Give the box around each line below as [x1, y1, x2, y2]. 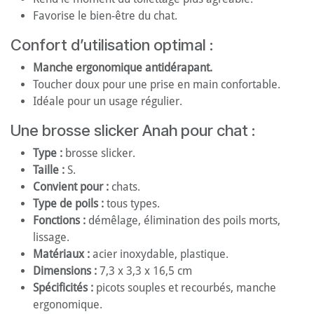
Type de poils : [33, 197, 104, 211]
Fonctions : [33, 214, 86, 228]
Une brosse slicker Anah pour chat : [11, 121, 255, 140]
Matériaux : [33, 247, 90, 261]
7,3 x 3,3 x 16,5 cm [97, 264, 192, 278]
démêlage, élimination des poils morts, [86, 214, 280, 228]
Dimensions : [33, 264, 97, 278]
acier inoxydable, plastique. [90, 247, 228, 261]
